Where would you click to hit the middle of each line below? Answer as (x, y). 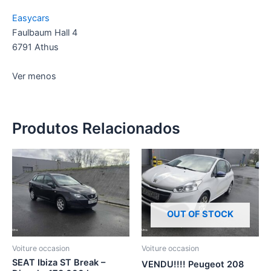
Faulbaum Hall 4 (45, 33)
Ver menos (34, 76)
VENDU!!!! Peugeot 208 (193, 264)
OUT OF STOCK (200, 214)
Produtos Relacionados (96, 129)
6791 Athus (35, 47)
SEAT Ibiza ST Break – (59, 262)
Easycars (31, 18)
